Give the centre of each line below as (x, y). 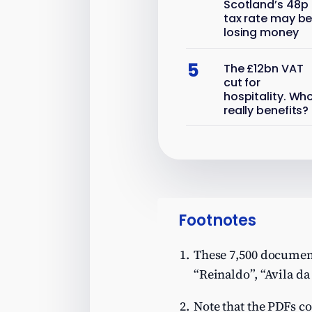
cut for (242, 82)
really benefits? (266, 110)
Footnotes (218, 220)
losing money (261, 33)
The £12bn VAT (263, 68)
